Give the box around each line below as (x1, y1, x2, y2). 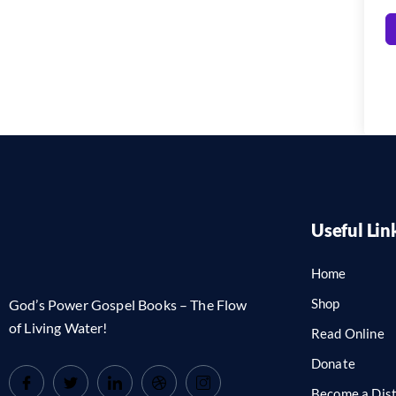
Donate (311, 354, 355, 371)
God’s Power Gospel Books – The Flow (9, 295, 247, 313)
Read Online (311, 324, 385, 341)
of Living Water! (9, 318, 108, 336)
